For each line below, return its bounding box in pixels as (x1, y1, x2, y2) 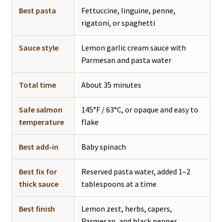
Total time (18, 79, 56, 90)
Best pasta (18, 5, 56, 15)
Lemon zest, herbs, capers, (81, 203, 172, 214)
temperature (18, 116, 64, 127)
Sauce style (18, 42, 58, 53)
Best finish (18, 203, 55, 214)
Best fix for (18, 166, 57, 176)
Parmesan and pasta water (81, 55, 171, 65)
